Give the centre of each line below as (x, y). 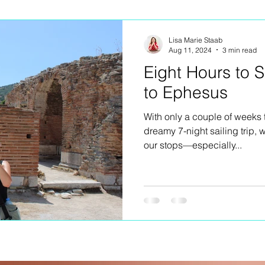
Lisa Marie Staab (195, 40)
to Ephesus (186, 92)
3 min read (240, 50)
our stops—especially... (193, 145)
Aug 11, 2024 (190, 50)
